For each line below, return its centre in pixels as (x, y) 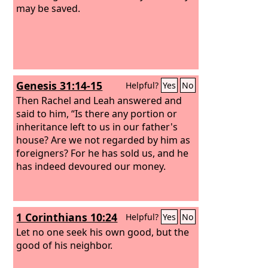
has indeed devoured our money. (91, 166)
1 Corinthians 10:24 (67, 217)
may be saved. (48, 8)
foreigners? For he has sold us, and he (103, 153)
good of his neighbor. (65, 245)
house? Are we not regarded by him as (103, 140)
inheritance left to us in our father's (97, 127)
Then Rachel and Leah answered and (99, 100)
